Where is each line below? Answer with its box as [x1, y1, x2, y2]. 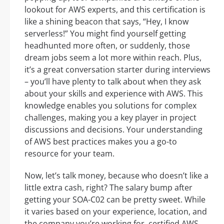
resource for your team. [24, 148, 114, 159]
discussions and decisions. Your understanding [24, 124, 202, 135]
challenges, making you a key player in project [24, 112, 196, 123]
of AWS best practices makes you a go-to [24, 136, 177, 147]
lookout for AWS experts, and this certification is [24, 4, 205, 15]
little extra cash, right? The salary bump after [24, 182, 192, 193]
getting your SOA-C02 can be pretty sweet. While [24, 194, 205, 205]
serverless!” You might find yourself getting [24, 28, 186, 39]
